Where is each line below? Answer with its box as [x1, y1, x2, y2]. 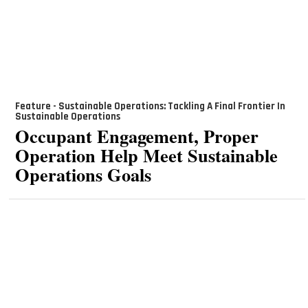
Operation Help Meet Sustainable [14, 141, 278, 168]
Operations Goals [14, 160, 151, 188]
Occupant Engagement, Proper [14, 122, 258, 149]
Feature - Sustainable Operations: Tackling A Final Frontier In [14, 100, 285, 113]
